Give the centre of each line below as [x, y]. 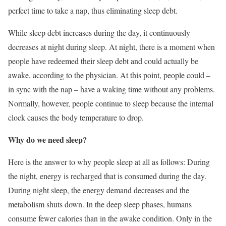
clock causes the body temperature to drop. [76, 117]
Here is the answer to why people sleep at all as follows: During [109, 162]
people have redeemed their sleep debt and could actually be [103, 61]
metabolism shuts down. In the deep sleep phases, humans [100, 204]
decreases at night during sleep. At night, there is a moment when [111, 47]
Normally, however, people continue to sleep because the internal [111, 103]
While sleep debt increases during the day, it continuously [99, 33]
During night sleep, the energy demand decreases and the [99, 190]
